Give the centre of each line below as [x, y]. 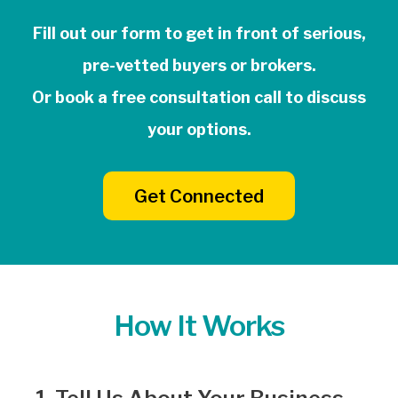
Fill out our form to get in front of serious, [199, 33]
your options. [199, 129]
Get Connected [199, 197]
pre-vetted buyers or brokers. [199, 65]
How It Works [199, 326]
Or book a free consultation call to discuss [199, 97]
